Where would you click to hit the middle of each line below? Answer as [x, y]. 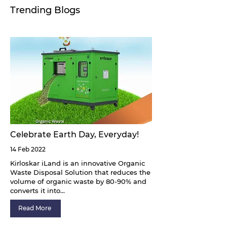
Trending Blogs [45, 10]
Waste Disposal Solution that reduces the [80, 172]
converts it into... [37, 190]
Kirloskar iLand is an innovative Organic [78, 163]
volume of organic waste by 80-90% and [78, 181]
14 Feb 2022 [28, 149]
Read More [34, 208]
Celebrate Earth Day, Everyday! [74, 134]
